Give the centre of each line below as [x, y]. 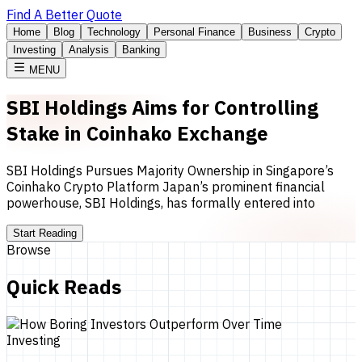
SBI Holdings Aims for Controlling [162, 107]
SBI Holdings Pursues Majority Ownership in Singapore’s [170, 170]
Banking [141, 50]
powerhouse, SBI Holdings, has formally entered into [161, 202]
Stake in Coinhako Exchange [137, 133]
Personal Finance [194, 32]
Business [270, 32]
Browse [29, 249]
